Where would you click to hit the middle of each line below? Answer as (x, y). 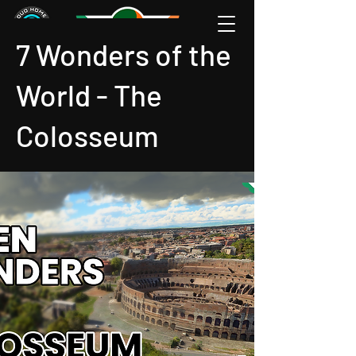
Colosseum (87, 135)
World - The (89, 95)
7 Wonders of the (124, 54)
